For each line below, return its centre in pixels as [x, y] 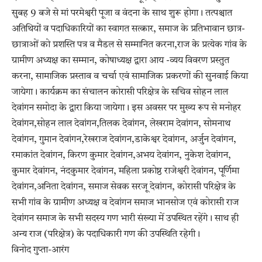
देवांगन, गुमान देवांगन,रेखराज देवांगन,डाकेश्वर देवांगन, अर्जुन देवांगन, [124, 140]
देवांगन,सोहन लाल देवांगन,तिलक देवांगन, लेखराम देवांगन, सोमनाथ [121, 124]
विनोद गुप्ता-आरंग [40, 251]
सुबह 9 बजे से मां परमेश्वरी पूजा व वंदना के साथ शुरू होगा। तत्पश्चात [122, 14]
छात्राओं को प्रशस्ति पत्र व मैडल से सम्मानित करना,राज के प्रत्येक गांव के [129, 45]
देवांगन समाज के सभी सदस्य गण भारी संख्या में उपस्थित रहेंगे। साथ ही [125, 219]
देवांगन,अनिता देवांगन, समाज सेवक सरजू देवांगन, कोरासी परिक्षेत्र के [124, 187]
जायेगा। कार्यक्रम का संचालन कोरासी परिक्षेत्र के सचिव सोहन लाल [120, 93]
